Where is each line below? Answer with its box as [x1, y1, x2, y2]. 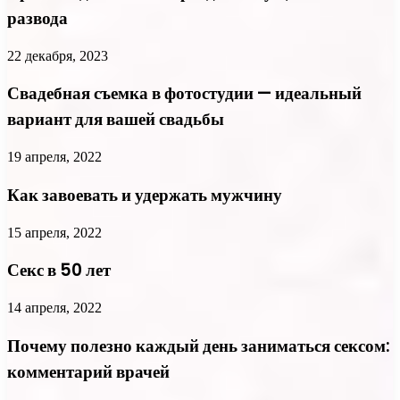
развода [7, 5, 68, 30]
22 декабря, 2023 [7, 47, 108, 63]
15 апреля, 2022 [7, 224, 102, 240]
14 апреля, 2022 [7, 299, 102, 315]
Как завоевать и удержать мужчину [7, 182, 282, 207]
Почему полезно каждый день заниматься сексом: [7, 333, 390, 358]
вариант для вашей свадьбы [7, 107, 224, 132]
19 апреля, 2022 [7, 149, 102, 165]
